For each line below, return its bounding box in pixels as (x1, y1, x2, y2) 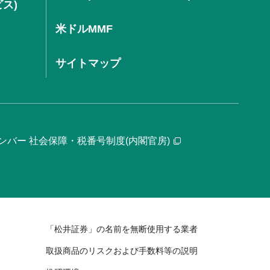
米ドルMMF (55, 22, 113, 35)
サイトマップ (55, 57, 121, 69)
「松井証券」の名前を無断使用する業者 (46, 224, 198, 234)
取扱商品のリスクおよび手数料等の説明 (46, 245, 198, 256)
